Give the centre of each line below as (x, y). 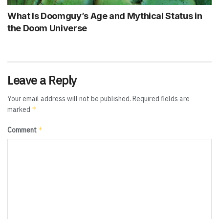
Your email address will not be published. (69, 99)
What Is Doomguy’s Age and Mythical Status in (105, 16)
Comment (23, 130)
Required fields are (161, 99)
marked (20, 109)
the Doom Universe (47, 28)
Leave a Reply (42, 80)
